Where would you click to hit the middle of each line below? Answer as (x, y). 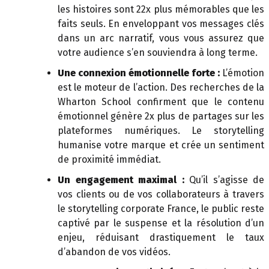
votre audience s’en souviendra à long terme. (158, 52)
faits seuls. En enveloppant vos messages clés (161, 23)
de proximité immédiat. (109, 159)
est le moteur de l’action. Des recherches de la (161, 87)
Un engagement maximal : (121, 180)
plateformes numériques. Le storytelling (161, 130)
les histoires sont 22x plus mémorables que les (161, 9)
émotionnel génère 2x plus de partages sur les (161, 116)
